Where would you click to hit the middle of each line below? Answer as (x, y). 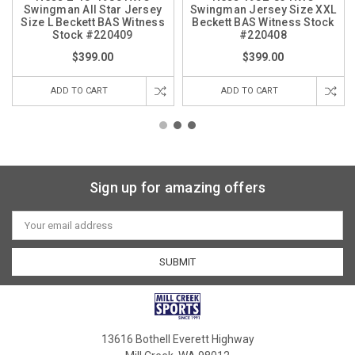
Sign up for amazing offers (177, 187)
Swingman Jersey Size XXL (263, 9)
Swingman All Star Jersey (93, 9)
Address (32, 230)
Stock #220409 (93, 34)
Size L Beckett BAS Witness (93, 22)
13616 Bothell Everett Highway (177, 339)
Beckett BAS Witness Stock (263, 22)
